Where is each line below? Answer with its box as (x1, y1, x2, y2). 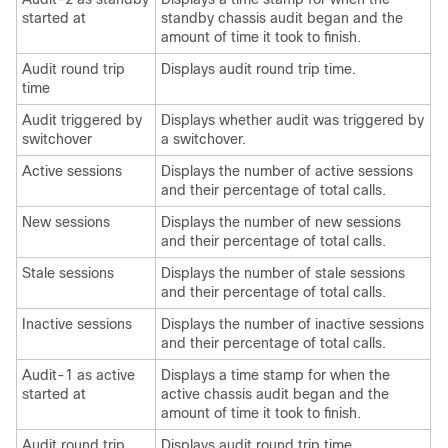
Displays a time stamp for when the (161, 367, 390, 383)
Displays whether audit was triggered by (161, 112, 424, 128)
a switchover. (161, 131, 246, 147)
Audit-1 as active (22, 367, 135, 383)
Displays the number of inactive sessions (161, 316, 424, 332)
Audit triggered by (22, 112, 142, 128)
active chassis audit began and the (161, 386, 389, 402)
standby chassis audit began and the (161, 10, 403, 26)
